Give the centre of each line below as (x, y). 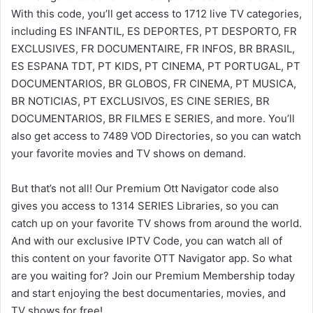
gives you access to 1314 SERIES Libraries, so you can (145, 206)
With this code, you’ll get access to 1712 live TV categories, (156, 14)
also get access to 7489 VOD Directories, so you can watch (156, 136)
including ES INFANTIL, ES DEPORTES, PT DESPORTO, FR (154, 31)
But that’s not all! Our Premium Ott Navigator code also (145, 189)
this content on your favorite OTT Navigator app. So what (152, 259)
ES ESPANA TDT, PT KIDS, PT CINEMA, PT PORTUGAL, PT (156, 66)
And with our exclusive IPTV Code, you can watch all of (147, 241)
